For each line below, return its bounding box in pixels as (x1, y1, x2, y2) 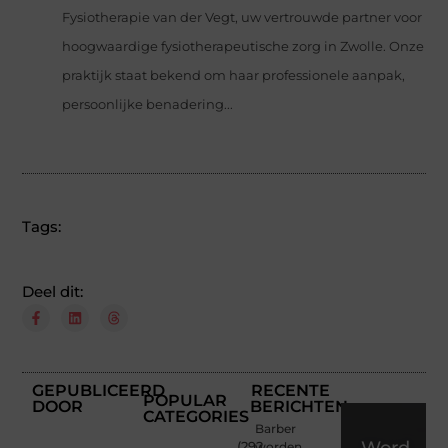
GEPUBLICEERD (32, 380, 166, 400)
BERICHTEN (249, 396, 348, 416)
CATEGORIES (143, 406, 250, 426)
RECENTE (250, 380, 330, 400)
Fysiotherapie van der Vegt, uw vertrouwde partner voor (62, 9, 423, 25)
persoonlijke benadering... (62, 96, 234, 112)
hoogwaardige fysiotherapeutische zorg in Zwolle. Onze (62, 38, 425, 54)
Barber (254, 420, 296, 436)
